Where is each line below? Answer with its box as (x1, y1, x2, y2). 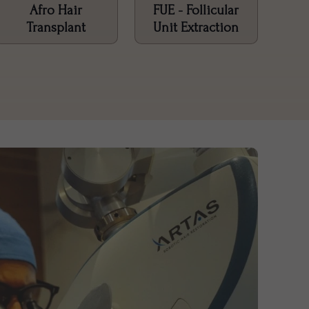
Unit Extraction (153, 19, 239, 35)
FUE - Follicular (153, 2, 239, 18)
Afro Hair (29, 2, 82, 18)
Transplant (26, 19, 86, 35)
